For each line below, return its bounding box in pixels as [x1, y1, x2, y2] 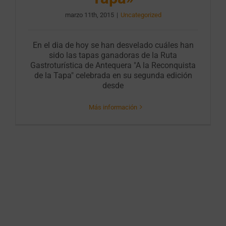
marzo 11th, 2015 [65, 11, 114, 19]
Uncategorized [120, 11, 161, 19]
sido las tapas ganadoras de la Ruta [49, 50, 177, 60]
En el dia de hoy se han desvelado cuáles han [32, 40, 194, 50]
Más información [89, 103, 137, 111]
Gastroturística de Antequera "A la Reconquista [30, 60, 196, 70]
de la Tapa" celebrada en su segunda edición [34, 70, 192, 80]
